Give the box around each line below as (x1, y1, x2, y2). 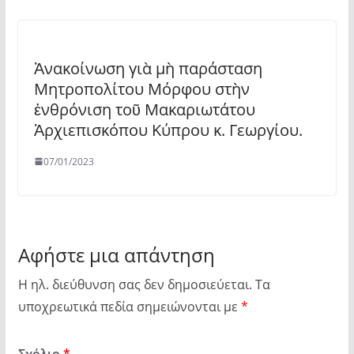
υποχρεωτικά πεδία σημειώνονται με (17, 297, 241, 315)
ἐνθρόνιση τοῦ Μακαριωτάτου (33, 98, 255, 120)
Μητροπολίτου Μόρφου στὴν (33, 77, 250, 100)
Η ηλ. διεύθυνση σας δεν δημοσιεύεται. (17, 275, 252, 293)
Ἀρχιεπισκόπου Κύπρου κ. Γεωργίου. (33, 119, 303, 141)
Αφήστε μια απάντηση (17, 241, 215, 268)
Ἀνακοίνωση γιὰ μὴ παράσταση (33, 57, 262, 79)
